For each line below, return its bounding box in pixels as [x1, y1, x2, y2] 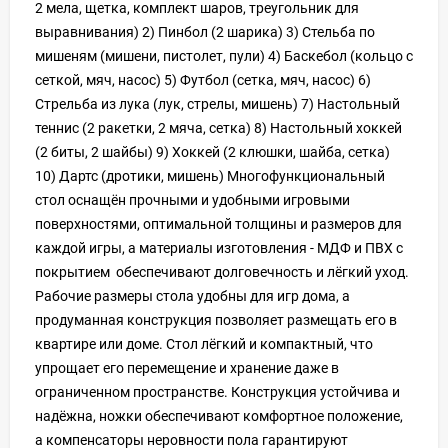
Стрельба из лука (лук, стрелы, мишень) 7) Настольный [35, 95, 400, 112]
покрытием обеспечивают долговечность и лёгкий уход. [35, 263, 409, 280]
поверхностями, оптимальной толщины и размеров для [35, 215, 402, 232]
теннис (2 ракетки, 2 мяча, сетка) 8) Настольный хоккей [35, 119, 402, 136]
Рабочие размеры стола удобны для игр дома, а [35, 287, 350, 304]
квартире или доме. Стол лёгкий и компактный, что [35, 335, 373, 352]
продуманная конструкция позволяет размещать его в [35, 311, 397, 328]
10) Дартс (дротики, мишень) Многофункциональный [35, 167, 385, 184]
